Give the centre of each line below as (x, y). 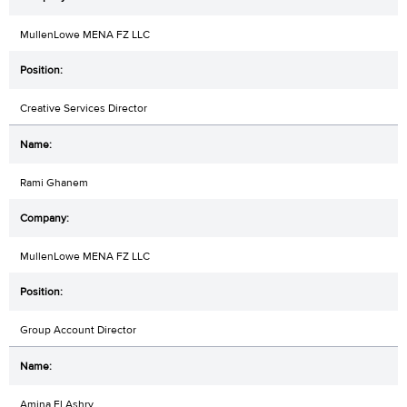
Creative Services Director (84, 108)
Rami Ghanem (54, 182)
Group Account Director (78, 329)
